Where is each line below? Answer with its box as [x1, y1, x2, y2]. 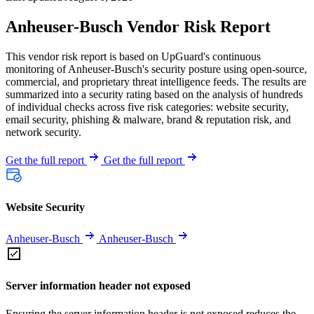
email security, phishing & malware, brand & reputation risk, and [6, 113, 291, 125]
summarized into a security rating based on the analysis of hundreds [6, 88, 303, 100]
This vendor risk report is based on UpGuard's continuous [6, 50, 261, 62]
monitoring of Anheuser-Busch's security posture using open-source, [6, 62, 307, 75]
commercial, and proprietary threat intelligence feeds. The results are [6, 75, 306, 88]
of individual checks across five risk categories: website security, [6, 100, 289, 113]
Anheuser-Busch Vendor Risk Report [6, 17, 271, 36]
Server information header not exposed [6, 280, 191, 292]
